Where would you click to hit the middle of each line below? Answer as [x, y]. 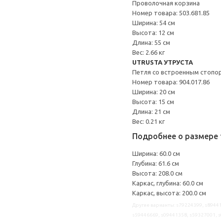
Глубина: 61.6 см [156, 163]
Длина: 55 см [151, 42]
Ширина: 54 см [154, 23]
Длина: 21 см [151, 111]
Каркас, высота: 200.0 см [169, 193]
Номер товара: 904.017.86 [171, 82]
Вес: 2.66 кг [148, 52]
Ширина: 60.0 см [156, 153]
